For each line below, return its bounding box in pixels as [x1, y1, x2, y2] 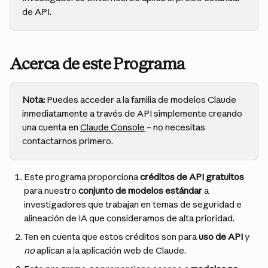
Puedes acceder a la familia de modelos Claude [45, 94, 238, 105]
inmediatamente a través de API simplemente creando [22, 108, 244, 119]
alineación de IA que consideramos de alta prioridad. [24, 212, 234, 224]
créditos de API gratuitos [140, 171, 244, 182]
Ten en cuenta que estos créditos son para [24, 231, 199, 242]
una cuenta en [22, 121, 80, 133]
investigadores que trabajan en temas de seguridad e [24, 199, 243, 210]
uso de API [199, 231, 243, 242]
